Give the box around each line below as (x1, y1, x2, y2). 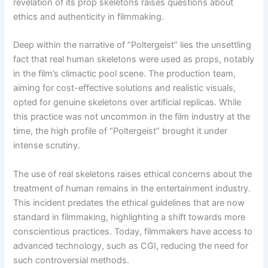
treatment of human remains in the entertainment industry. (13, 182, 251, 194)
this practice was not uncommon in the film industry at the (13, 111, 251, 123)
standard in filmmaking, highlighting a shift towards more (13, 211, 246, 223)
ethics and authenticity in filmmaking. (13, 11, 165, 22)
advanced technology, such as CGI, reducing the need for (13, 240, 249, 251)
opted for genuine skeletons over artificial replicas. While (13, 97, 242, 108)
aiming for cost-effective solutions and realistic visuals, (13, 83, 236, 94)
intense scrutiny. (13, 140, 81, 151)
